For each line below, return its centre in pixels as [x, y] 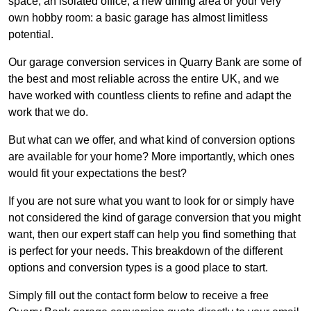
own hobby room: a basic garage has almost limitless [138, 17]
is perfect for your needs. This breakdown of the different [145, 251]
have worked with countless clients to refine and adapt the [150, 95]
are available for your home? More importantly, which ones [151, 156]
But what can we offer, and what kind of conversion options [152, 140]
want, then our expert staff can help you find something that [152, 234]
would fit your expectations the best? [98, 173]
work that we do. [48, 112]
